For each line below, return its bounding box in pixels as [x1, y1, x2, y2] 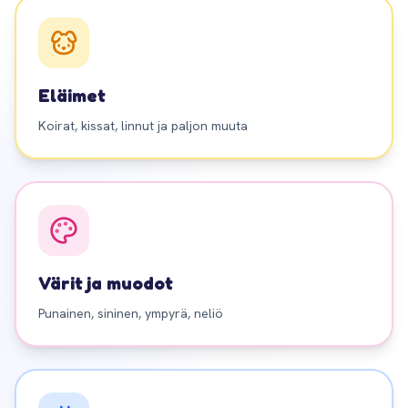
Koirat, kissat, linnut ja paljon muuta [38, 117, 248, 134]
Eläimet [38, 85, 106, 107]
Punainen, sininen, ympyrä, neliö [38, 305, 223, 321]
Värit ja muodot [38, 272, 173, 294]
